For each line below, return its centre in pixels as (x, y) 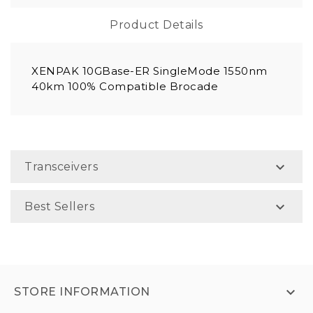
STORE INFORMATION (82, 292)
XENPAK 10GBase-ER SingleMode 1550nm (150, 71)
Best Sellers (59, 207)
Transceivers (61, 167)
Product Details (156, 25)
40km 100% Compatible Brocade (125, 87)
